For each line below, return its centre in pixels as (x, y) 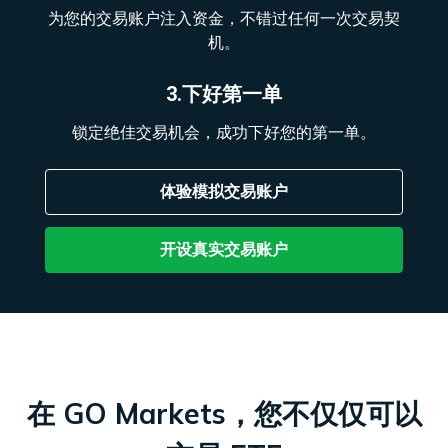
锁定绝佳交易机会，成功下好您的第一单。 (224, 132)
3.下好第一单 (224, 94)
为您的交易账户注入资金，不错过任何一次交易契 (224, 18)
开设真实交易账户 (224, 249)
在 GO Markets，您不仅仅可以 (224, 413)
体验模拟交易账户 (224, 191)
